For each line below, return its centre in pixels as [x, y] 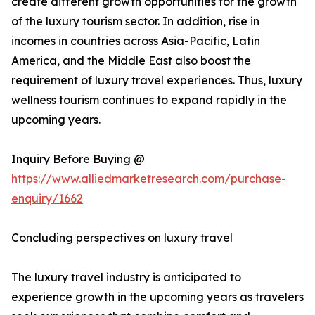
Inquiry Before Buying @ [78, 159]
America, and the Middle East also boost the [131, 61]
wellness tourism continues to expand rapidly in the [149, 100]
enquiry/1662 [47, 199]
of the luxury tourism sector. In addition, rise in [135, 21]
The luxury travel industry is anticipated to [126, 277]
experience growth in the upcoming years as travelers [157, 297]
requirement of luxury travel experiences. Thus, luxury [157, 81]
